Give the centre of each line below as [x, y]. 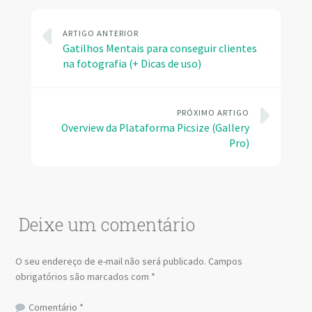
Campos [226, 261]
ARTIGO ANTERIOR [100, 33]
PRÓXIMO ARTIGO [213, 112]
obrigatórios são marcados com [84, 276]
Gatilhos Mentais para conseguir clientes [159, 48]
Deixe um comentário [107, 225]
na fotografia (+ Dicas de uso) [132, 63]
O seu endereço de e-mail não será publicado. [111, 261]
